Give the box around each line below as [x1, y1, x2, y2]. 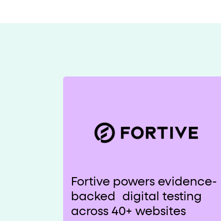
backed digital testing [71, 191, 202, 203]
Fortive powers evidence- [71, 176, 217, 188]
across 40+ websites [71, 206, 186, 218]
